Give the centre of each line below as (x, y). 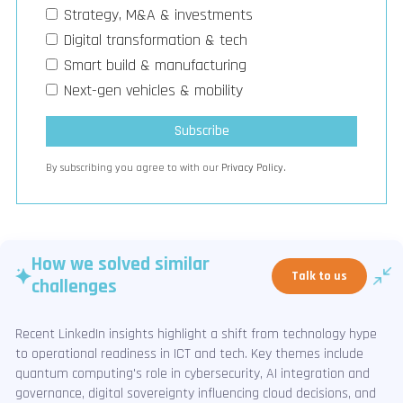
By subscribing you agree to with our (134, 167)
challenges (74, 287)
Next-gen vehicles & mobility (153, 90)
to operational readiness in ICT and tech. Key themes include (189, 354)
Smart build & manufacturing (155, 65)
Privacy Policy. (254, 167)
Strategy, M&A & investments (158, 14)
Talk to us (319, 276)
